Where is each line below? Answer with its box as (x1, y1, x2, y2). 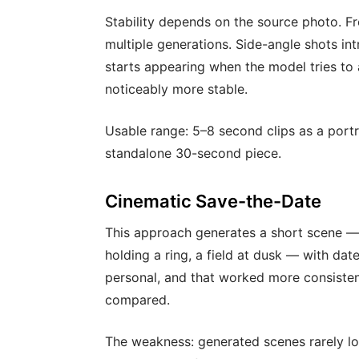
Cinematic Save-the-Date (105, 190, 321, 212)
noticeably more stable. (105, 80, 248, 97)
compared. (105, 291, 170, 308)
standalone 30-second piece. (105, 144, 281, 161)
